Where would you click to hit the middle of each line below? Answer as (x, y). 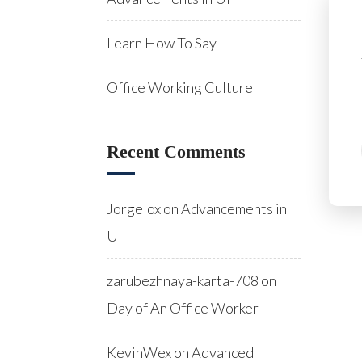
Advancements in (234, 208)
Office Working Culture (180, 87)
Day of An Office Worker (183, 308)
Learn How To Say (162, 43)
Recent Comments (176, 152)
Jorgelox (134, 208)
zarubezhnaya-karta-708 (183, 280)
